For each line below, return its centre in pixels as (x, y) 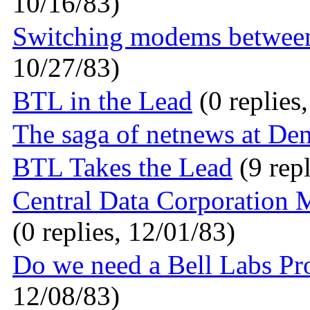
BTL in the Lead (102, 101)
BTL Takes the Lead (122, 167)
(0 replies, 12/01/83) (124, 232)
